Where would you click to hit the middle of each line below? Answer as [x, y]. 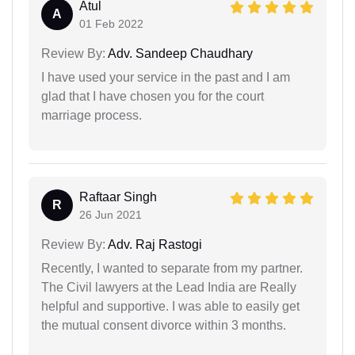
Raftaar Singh [118, 197]
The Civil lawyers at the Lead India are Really [169, 287]
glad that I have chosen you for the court [153, 96]
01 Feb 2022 [111, 23]
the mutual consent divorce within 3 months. [164, 325]
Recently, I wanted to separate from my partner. [172, 268]
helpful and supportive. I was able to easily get [170, 306]
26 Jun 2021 [111, 214]
